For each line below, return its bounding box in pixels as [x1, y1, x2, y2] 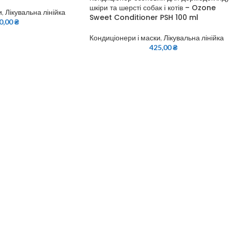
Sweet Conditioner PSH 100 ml [89, 12, 198, 22]
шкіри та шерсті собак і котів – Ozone [89, 2, 216, 13]
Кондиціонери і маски [89, 33, 161, 42]
